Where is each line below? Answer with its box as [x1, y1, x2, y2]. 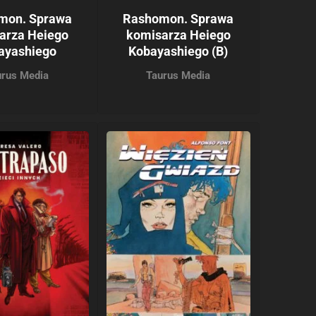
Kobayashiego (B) [128, 44, 229, 59]
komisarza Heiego [126, 28, 231, 43]
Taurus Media [146, 69, 211, 83]
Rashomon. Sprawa [123, 11, 234, 27]
